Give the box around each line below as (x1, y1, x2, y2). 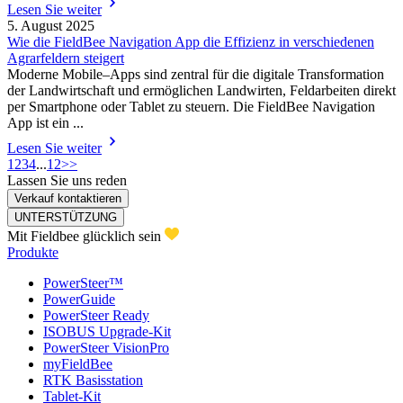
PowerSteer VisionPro (43, 340, 169, 356)
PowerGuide (43, 291, 115, 308)
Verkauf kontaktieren (14, 192, 121, 206)
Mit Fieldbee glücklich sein (7, 228, 161, 245)
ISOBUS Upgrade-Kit (43, 324, 171, 340)
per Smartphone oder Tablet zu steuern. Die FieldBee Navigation (7, 99, 375, 115)
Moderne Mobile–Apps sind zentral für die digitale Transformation (7, 67, 384, 83)
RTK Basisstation (43, 372, 143, 389)
